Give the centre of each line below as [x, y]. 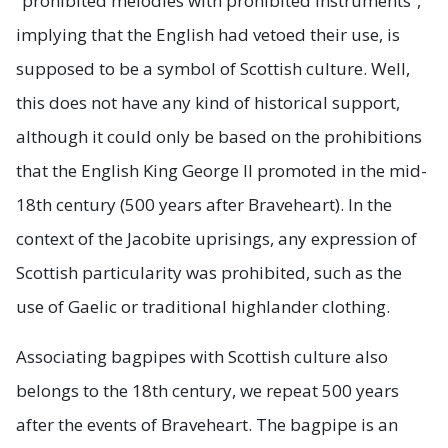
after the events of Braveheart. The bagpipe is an [207, 424]
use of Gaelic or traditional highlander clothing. [203, 306]
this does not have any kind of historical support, [208, 102]
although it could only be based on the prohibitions [219, 136]
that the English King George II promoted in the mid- [221, 170]
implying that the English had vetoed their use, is [208, 34]
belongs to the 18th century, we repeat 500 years [207, 390]
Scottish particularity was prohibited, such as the [209, 272]
